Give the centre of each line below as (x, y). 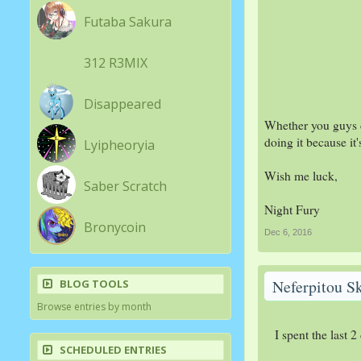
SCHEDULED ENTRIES (113, 350)
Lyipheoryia (119, 145)
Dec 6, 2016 (288, 232)
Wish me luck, (301, 176)
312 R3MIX (116, 63)
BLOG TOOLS (94, 284)
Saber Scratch (125, 186)
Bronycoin (115, 227)
